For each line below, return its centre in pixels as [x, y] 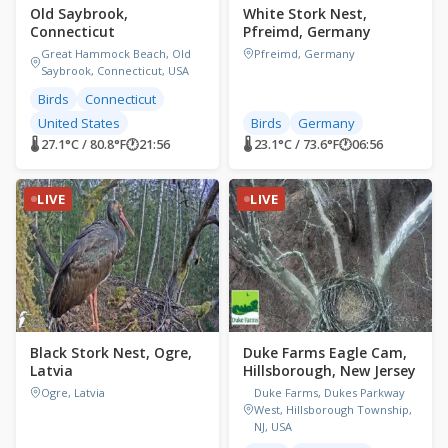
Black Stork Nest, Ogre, [111, 352]
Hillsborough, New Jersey [329, 370]
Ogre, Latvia [73, 392]
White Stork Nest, [305, 14]
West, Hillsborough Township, [333, 409]
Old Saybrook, [79, 14]
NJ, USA [273, 426]
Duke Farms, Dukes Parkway [329, 392]
